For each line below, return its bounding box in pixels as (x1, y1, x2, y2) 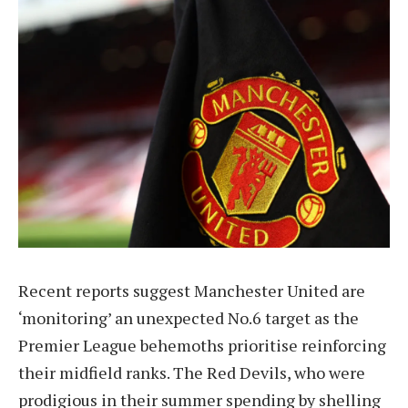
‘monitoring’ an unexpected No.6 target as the (18, 306, 359, 329)
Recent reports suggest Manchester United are (18, 279, 365, 301)
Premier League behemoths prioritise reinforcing (18, 333, 386, 356)
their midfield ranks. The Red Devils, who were (18, 361, 365, 383)
